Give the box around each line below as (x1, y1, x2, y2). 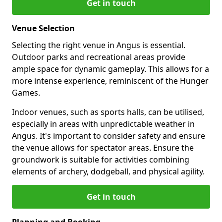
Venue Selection (12, 22, 75, 34)
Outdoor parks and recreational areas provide (12, 51, 185, 62)
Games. (12, 87, 40, 98)
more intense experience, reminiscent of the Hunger (12, 75, 209, 86)
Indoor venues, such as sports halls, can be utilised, (12, 106, 204, 117)
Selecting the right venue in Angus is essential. (12, 39, 185, 51)
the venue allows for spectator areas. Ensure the (12, 142, 194, 153)
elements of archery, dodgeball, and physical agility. (12, 166, 205, 177)
